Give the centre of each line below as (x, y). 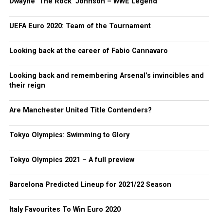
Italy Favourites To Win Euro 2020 (65, 209)
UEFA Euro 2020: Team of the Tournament (80, 26)
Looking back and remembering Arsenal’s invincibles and (106, 76)
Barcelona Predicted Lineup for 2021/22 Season (90, 185)
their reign (27, 85)
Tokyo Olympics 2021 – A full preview (72, 160)
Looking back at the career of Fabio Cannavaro (88, 51)
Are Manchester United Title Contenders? (80, 110)
